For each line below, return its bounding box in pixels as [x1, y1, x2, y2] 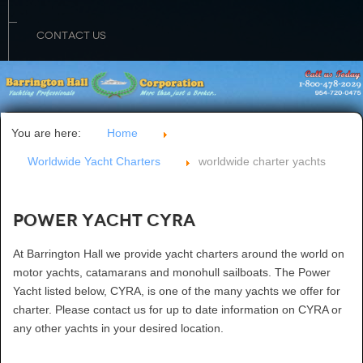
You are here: [11, 126, 88, 140]
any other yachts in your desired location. [13, 322, 224, 335]
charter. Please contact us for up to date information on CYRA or [13, 303, 342, 317]
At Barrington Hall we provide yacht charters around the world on [13, 247, 344, 261]
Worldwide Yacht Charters [28, 155, 160, 169]
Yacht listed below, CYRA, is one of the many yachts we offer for [13, 284, 340, 298]
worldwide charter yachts [199, 155, 326, 169]
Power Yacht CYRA [13, 210, 195, 232]
